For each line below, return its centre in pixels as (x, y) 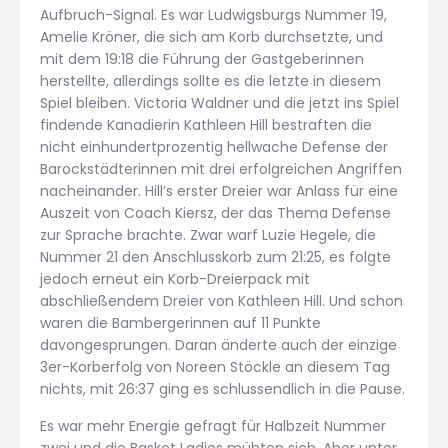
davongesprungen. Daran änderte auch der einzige (218, 344)
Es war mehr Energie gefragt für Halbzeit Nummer (213, 425)
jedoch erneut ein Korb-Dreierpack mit (175, 278)
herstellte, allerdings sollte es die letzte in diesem (210, 80)
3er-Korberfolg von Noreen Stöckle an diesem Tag (215, 366)
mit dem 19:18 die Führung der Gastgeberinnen (202, 58)
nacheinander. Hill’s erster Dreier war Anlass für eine (219, 190)
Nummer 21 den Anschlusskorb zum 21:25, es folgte (215, 256)
